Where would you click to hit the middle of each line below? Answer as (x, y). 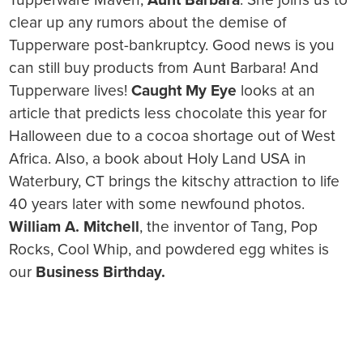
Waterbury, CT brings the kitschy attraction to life (175, 181)
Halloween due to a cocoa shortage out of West (173, 136)
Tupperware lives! (70, 91)
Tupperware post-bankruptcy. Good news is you (172, 45)
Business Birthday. (101, 272)
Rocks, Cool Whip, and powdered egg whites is (169, 250)
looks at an (276, 91)
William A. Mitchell (75, 227)
